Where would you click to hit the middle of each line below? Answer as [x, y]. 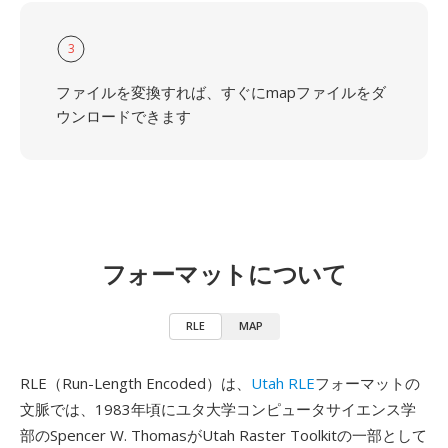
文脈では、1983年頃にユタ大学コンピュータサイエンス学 [218, 409]
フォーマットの [367, 383]
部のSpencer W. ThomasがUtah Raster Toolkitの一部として [223, 435]
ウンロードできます [123, 116]
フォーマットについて [224, 273]
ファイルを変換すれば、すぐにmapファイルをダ [221, 92]
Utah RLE [283, 383]
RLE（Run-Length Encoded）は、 [135, 383]
